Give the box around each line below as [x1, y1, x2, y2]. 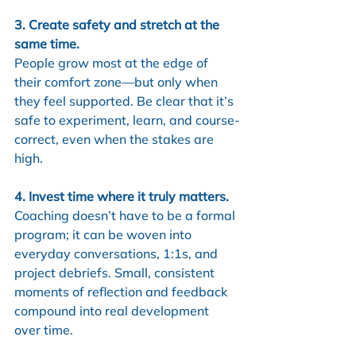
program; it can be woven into [14, 226, 195, 242]
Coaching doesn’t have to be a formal [14, 207, 238, 223]
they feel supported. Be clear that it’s [14, 92, 237, 109]
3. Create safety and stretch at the [14, 16, 222, 33]
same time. [14, 35, 79, 52]
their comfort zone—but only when [14, 73, 221, 90]
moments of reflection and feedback [14, 283, 230, 300]
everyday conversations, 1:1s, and [14, 245, 221, 261]
